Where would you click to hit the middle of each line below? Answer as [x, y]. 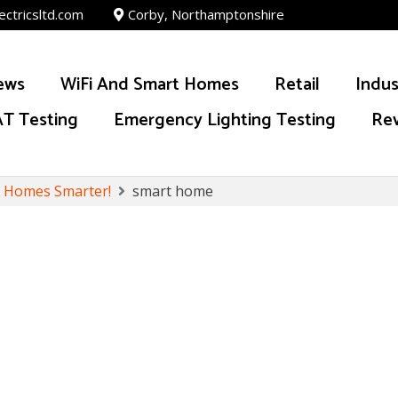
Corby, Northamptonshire [206, 14]
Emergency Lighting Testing [225, 120]
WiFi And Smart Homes [150, 85]
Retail [297, 85]
